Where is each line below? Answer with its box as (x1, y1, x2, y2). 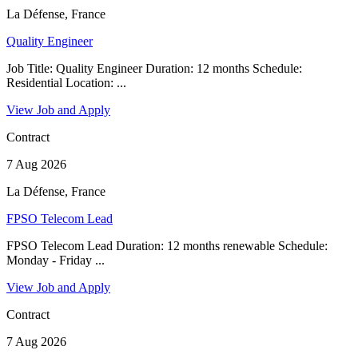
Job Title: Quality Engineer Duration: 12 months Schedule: (6, 61, 302, 75)
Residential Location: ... (6, 75, 126, 89)
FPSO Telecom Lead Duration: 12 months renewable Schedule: (6, 238, 328, 253)
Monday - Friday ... (6, 253, 105, 267)
